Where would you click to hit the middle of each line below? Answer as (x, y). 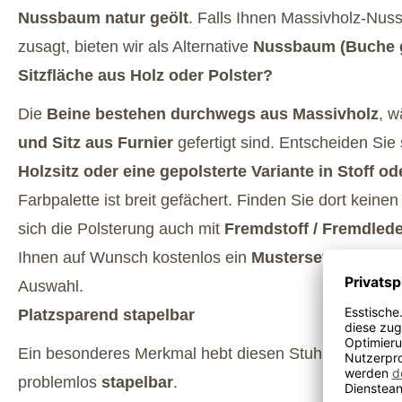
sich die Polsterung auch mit (121, 228)
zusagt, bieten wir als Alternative (135, 46)
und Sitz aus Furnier (96, 142)
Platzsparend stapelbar (106, 315)
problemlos (60, 382)
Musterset (289, 257)
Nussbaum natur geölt (103, 17)
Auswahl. (51, 286)
